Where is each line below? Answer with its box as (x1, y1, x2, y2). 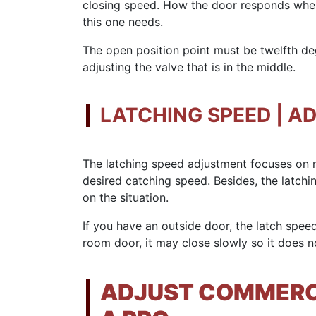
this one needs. (83, 15, 163, 30)
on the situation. (83, 190, 169, 205)
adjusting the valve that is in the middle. (83, 60, 296, 75)
